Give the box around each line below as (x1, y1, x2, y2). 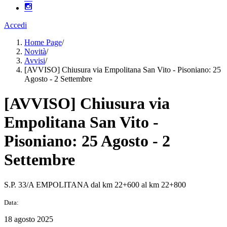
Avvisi (24, 56, 45, 65)
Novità (24, 47, 46, 56)
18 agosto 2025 (4, 214, 53, 223)
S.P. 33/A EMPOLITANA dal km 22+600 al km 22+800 (4, 180, 186, 189)
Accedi (4, 21, 27, 29)
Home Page (24, 38, 62, 47)
